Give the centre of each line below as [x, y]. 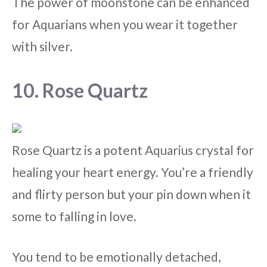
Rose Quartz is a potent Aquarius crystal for [133, 150]
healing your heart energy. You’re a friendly [133, 172]
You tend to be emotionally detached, [116, 257]
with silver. [42, 46]
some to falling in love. [74, 216]
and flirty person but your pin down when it [131, 194]
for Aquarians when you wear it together [125, 24]
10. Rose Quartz [80, 90]
